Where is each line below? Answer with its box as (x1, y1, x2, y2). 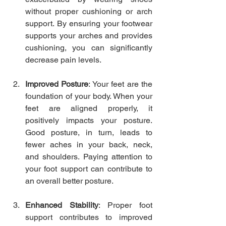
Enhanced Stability (25, 200, 98, 210)
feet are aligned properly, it (25, 103, 152, 114)
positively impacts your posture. (25, 116, 152, 126)
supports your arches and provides (25, 31, 152, 41)
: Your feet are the (88, 79, 153, 89)
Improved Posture (25, 79, 89, 89)
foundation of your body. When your (25, 91, 152, 101)
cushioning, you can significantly (25, 43, 152, 53)
